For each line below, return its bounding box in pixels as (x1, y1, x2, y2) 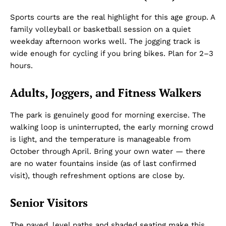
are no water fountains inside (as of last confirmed (10, 158, 196, 168)
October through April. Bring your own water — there (10, 146, 205, 156)
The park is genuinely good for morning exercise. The (10, 110, 206, 120)
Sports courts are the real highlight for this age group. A (10, 12, 215, 22)
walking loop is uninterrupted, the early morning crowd (10, 122, 213, 132)
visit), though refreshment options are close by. (10, 171, 185, 180)
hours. (10, 61, 33, 70)
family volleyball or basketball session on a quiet (10, 24, 191, 34)
